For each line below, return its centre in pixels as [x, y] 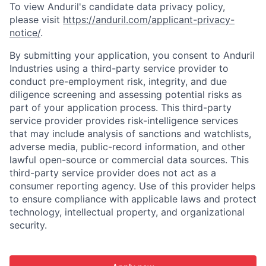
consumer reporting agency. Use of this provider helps [132, 186]
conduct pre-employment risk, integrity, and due [118, 82]
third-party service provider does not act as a [113, 173]
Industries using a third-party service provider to [119, 69]
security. [28, 225]
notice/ [25, 33]
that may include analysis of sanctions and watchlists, [130, 134]
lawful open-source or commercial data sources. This [129, 160]
